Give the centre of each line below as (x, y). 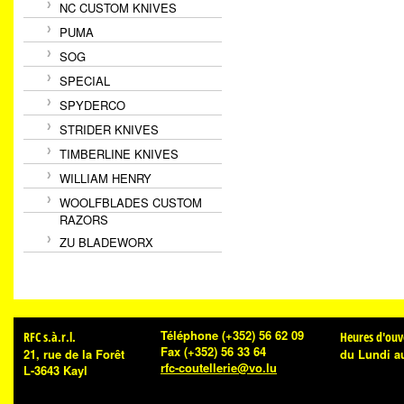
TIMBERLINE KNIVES (119, 154)
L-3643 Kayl (55, 370)
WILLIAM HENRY (106, 178)
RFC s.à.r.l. (50, 337)
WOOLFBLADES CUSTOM (131, 202)
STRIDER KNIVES (109, 129)
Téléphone (189, 335)
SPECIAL (85, 81)
